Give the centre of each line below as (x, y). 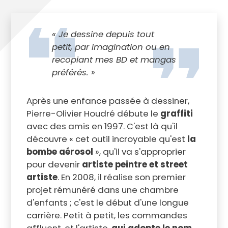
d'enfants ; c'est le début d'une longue (107, 203)
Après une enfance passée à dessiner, (108, 101)
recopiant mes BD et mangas (114, 60)
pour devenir (54, 165)
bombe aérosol (60, 152)
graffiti (176, 114)
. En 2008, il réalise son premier (121, 177)
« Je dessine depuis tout (103, 34)
